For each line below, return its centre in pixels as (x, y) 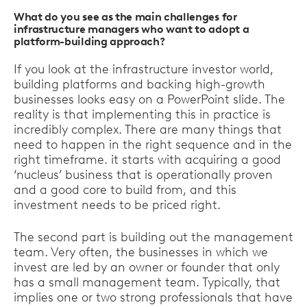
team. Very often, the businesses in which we (141, 252)
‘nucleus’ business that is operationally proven (143, 175)
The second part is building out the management (153, 237)
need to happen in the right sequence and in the (153, 145)
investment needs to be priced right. (117, 205)
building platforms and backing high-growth (139, 84)
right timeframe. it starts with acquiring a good (147, 160)
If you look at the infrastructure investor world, (144, 69)
